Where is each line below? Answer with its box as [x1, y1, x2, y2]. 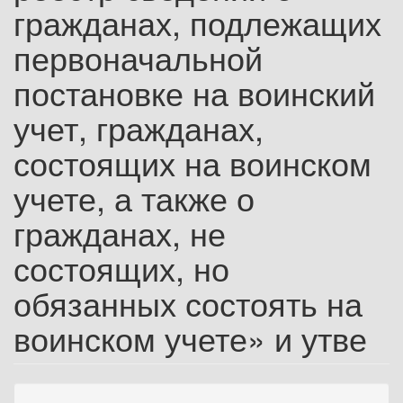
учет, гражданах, [13, 104, 264, 150]
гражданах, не [13, 210, 226, 255]
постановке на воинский [13, 69, 375, 115]
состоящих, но [13, 245, 229, 291]
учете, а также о [13, 175, 255, 220]
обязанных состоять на [13, 280, 363, 326]
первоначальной [13, 34, 263, 80]
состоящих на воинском [13, 139, 372, 185]
